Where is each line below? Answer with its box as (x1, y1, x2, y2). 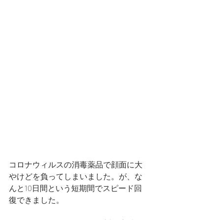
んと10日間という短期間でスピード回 (9, 183, 142, 192)
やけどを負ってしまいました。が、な (9, 171, 142, 181)
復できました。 (9, 194, 64, 204)
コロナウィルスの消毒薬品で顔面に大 (9, 159, 142, 169)
